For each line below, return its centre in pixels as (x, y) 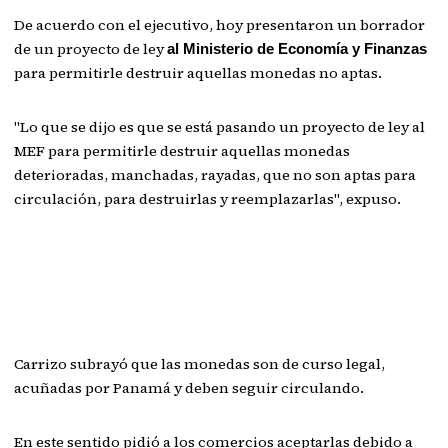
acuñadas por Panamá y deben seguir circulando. (189, 388)
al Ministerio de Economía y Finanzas (297, 49)
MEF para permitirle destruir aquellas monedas (182, 151)
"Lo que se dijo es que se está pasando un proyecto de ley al (220, 127)
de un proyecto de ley (91, 49)
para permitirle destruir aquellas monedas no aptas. (198, 73)
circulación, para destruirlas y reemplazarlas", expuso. (208, 199)
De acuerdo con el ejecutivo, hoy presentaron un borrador (220, 25)
